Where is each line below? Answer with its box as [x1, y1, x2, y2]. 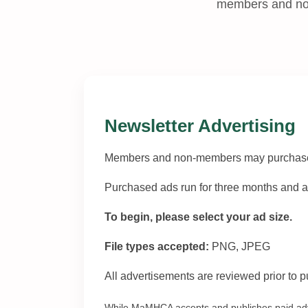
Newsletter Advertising [104, 116, 296, 136]
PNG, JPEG [209, 241, 270, 253]
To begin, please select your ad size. [104, 211, 292, 223]
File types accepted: [104, 241, 209, 253]
